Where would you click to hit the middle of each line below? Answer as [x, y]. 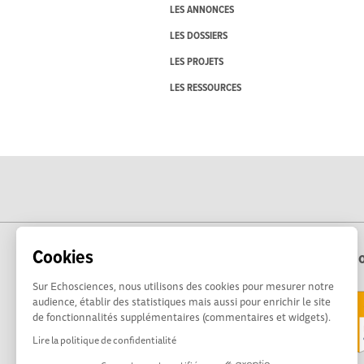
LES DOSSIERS [198, 37]
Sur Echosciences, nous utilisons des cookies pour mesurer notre [183, 286]
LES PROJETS [196, 63]
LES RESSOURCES [205, 89]
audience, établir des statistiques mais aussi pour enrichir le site [182, 301]
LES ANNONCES [201, 11]
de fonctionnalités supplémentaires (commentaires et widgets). [182, 317]
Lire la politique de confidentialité [104, 340]
